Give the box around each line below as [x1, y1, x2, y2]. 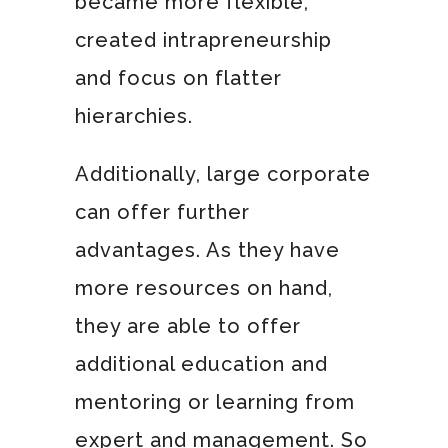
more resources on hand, [74, 275, 333, 300]
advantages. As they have [74, 237, 340, 262]
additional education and [74, 351, 328, 376]
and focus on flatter [74, 65, 282, 90]
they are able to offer [74, 313, 301, 338]
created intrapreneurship [74, 27, 332, 52]
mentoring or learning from [74, 389, 355, 414]
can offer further [74, 199, 250, 224]
